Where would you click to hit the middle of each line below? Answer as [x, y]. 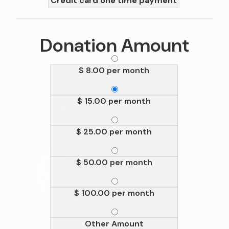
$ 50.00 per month [114, 163]
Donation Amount [114, 45]
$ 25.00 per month [114, 132]
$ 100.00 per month [114, 193]
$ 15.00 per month [114, 101]
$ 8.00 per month [114, 71]
